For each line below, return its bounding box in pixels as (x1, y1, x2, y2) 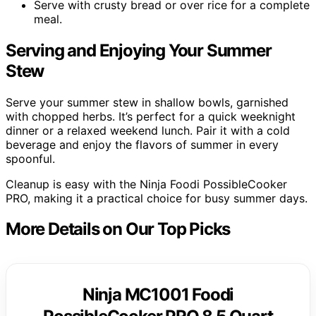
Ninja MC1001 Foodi (82, 284, 234, 305)
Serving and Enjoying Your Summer (6, 39, 272, 61)
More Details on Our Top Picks (6, 219, 231, 240)
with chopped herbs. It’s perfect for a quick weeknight (6, 109, 296, 123)
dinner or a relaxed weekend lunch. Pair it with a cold (6, 123, 290, 138)
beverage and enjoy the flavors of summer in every (6, 137, 279, 152)
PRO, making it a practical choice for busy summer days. (6, 190, 308, 205)
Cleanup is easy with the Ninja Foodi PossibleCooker (6, 176, 287, 191)
